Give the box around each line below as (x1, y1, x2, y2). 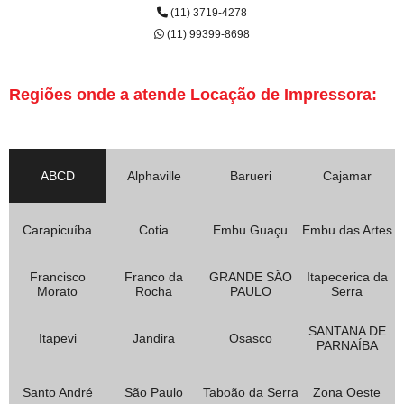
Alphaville (126, 168, 181, 183)
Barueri (229, 168, 271, 183)
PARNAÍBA (316, 337, 378, 353)
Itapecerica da (306, 269, 388, 284)
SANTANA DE (308, 323, 386, 338)
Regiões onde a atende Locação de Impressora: (9, 85, 377, 104)
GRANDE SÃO (208, 269, 292, 284)
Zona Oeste (313, 384, 381, 399)
